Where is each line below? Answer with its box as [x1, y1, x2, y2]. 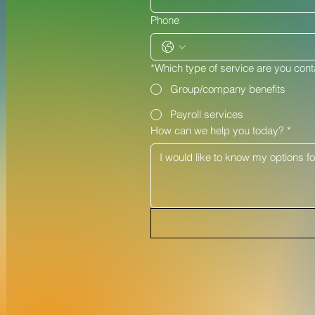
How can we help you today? [150, 124, 284, 137]
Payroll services [169, 108, 243, 121]
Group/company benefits [169, 82, 285, 96]
